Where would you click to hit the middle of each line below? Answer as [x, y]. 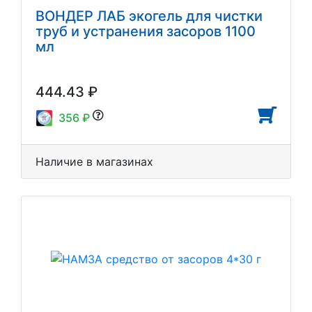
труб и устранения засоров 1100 [146, 31]
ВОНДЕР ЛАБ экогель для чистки [149, 16]
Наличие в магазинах [94, 161]
